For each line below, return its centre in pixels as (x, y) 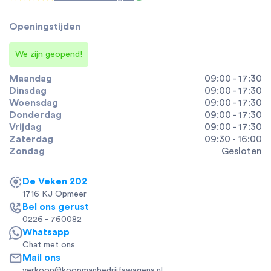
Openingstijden (45, 26)
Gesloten (242, 151)
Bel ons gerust (56, 207)
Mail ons (42, 257)
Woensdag (34, 103)
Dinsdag (28, 90)
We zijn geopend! (49, 54)
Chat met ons (49, 245)
